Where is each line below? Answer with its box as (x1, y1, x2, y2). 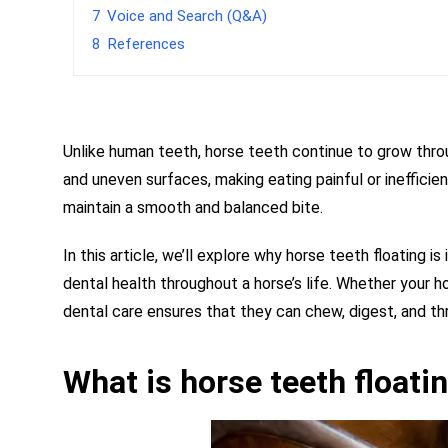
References (107, 35, 186, 54)
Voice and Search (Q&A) (107, 7, 268, 26)
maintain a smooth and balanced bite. (63, 198, 324, 218)
